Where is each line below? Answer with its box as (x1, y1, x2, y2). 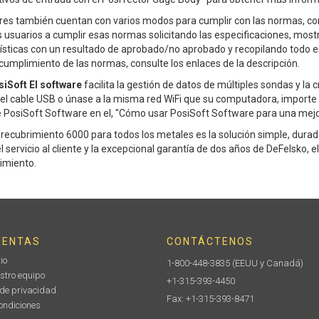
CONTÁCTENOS (167, 236, 253, 248)
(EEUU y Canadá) (230, 258, 303, 269)
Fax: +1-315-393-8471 (167, 293, 254, 305)
